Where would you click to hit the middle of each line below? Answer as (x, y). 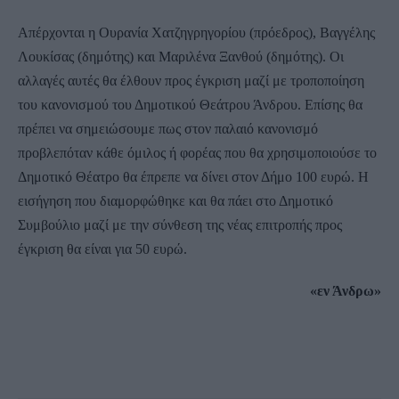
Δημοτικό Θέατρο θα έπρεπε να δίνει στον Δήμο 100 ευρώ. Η (193, 177)
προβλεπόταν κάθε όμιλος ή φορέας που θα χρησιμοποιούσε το (197, 153)
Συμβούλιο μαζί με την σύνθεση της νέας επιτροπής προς (180, 225)
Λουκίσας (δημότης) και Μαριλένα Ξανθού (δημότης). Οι (181, 57)
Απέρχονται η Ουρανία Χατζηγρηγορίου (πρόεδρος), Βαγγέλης (196, 33)
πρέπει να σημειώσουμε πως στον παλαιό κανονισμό (168, 129)
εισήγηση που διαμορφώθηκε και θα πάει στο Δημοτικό (175, 201)
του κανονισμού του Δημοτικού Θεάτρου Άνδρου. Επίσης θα (190, 105)
